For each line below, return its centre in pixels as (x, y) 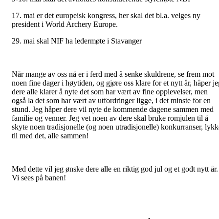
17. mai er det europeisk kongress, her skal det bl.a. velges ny (106, 16)
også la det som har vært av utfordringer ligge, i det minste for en (111, 101)
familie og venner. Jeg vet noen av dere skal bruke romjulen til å (110, 118)
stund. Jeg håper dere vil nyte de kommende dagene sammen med (113, 109)
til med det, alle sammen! (51, 136)
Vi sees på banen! (40, 178)
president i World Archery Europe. (65, 24)
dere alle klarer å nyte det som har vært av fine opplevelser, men (110, 92)
